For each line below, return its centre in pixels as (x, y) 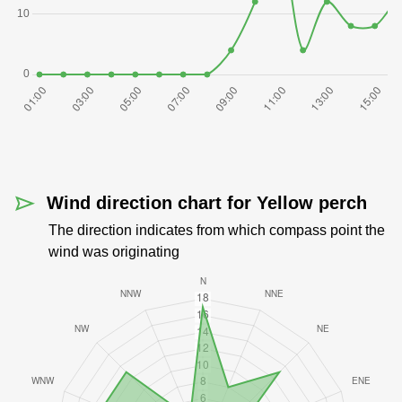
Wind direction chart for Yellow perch (207, 203)
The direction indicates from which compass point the (217, 230)
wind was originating (114, 252)
